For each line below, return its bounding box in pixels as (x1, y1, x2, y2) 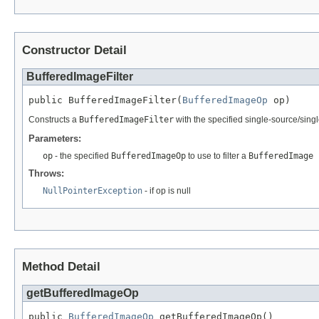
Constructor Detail (22, 43, 127, 58)
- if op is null (142, 186, 191, 197)
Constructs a (28, 115, 79, 125)
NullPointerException (43, 186, 142, 197)
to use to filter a (186, 151, 249, 162)
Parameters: (28, 133, 81, 145)
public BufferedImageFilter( (28, 95, 182, 106)
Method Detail (22, 260, 100, 274)
